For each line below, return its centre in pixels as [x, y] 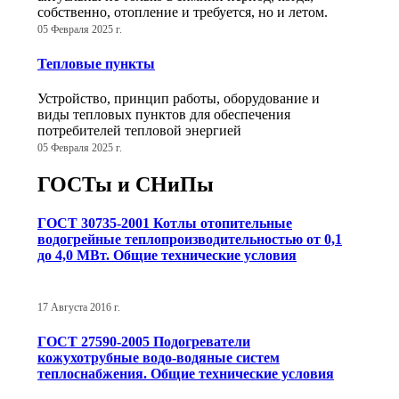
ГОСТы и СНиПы [126, 184]
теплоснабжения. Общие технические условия [186, 373]
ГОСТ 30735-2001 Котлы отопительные [165, 224]
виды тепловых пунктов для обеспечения [164, 114]
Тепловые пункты [96, 63]
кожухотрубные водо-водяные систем [159, 357]
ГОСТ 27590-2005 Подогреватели [144, 341]
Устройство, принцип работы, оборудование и [179, 98]
